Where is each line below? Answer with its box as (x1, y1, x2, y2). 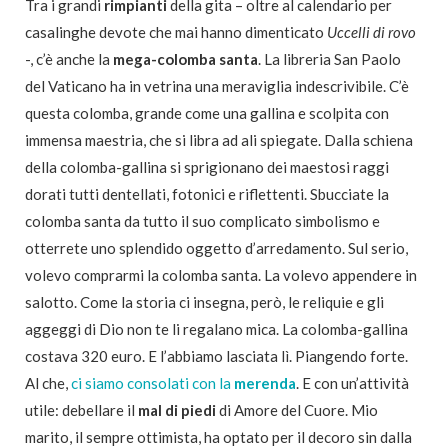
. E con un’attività (296, 374, 409, 393)
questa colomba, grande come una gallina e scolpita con (25, 104, 389, 123)
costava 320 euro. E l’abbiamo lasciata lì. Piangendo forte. (25, 347, 408, 366)
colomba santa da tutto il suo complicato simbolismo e (25, 212, 380, 231)
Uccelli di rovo (327, 23, 416, 42)
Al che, (25, 374, 71, 393)
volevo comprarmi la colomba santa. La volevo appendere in (25, 266, 417, 285)
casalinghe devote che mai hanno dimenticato (25, 23, 327, 42)
